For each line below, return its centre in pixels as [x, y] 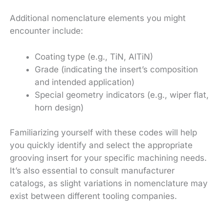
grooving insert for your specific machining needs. [108, 158]
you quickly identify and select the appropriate [101, 145]
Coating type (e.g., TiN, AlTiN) [94, 56]
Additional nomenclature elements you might [98, 18]
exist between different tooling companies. [93, 196]
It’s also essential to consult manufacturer [92, 171]
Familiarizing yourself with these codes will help [103, 133]
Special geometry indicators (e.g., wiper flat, [122, 95]
